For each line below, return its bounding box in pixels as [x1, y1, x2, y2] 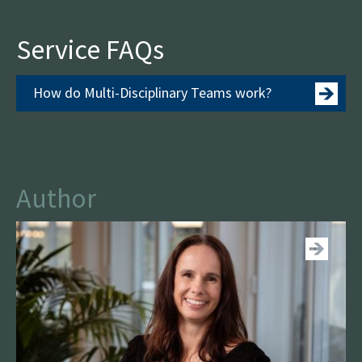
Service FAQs [16, 32, 164, 66]
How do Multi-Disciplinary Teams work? [33, 82, 271, 102]
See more [228, 187, 289, 207]
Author [16, 180, 96, 215]
